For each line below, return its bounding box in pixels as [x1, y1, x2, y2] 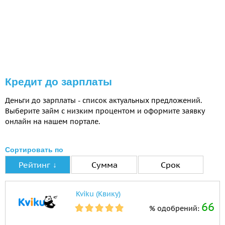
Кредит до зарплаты [5, 76, 112, 88]
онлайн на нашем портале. [5, 117, 100, 127]
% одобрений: [149, 204, 201, 213]
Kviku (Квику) [76, 189, 121, 199]
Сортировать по [5, 146, 63, 154]
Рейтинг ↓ [19, 160, 57, 170]
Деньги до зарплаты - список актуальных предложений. [5, 96, 202, 105]
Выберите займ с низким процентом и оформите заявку [5, 106, 204, 116]
